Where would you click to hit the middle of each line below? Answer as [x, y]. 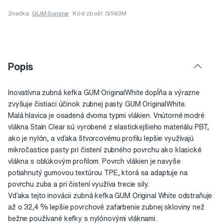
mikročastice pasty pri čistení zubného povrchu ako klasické [105, 150]
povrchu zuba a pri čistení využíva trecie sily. [78, 184]
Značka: [20, 13]
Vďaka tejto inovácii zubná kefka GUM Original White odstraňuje [110, 196]
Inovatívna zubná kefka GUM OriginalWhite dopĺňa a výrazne [104, 93]
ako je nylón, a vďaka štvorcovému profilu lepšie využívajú [101, 139]
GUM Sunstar [50, 13]
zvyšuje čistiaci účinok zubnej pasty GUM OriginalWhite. [97, 104]
